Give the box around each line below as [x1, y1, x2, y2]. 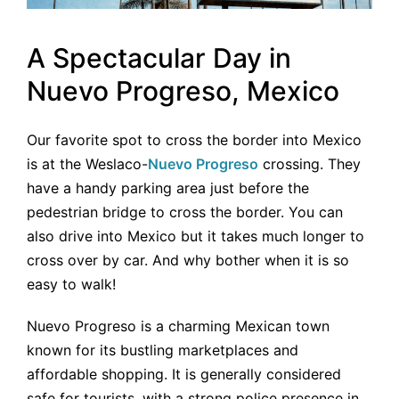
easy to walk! [27, 274, 116, 293]
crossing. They [258, 154, 361, 173]
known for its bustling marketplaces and [27, 340, 298, 359]
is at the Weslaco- [27, 154, 148, 173]
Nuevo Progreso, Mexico [27, 75, 339, 108]
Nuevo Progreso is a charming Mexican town [27, 316, 330, 335]
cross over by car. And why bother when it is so [27, 250, 349, 269]
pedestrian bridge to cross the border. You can [27, 202, 343, 221]
